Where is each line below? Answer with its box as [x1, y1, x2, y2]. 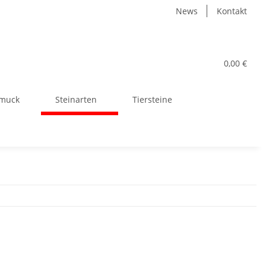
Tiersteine [132, 94, 172, 105]
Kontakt [217, 5, 247, 17]
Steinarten [55, 94, 97, 105]
